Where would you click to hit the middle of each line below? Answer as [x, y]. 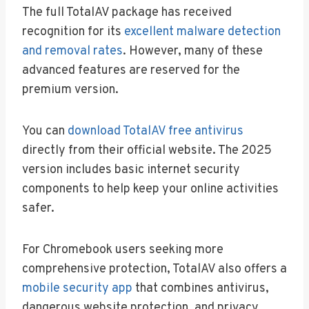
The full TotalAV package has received [127, 12]
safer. [38, 208]
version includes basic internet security [131, 170]
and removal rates [72, 51]
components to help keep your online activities [150, 189]
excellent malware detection [202, 32]
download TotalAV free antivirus [156, 131]
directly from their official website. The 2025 [147, 150]
